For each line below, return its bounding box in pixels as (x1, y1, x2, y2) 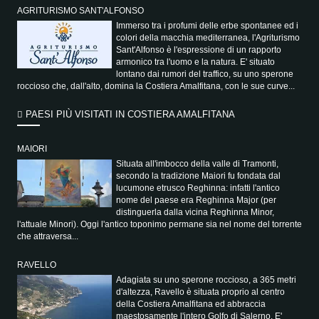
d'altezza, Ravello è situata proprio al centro (116, 287, 286, 297)
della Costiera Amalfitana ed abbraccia (116, 299, 266, 309)
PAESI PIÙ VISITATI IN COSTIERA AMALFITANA (22, 108, 235, 120)
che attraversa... (16, 231, 78, 242)
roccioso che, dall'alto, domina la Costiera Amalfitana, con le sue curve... (16, 80, 295, 91)
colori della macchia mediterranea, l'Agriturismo (116, 32, 300, 43)
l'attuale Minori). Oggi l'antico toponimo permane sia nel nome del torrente (16, 219, 302, 230)
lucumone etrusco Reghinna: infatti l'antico (116, 183, 281, 194)
